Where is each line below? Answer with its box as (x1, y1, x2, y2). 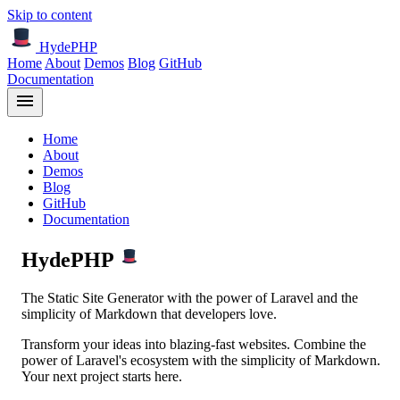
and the (313, 289, 358, 305)
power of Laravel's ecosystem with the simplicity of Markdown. (21, 352, 380, 368)
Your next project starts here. (21, 368, 182, 384)
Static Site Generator (47, 289, 163, 305)
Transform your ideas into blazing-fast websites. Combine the (21, 336, 366, 352)
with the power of (163, 289, 271, 305)
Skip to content (7, 7, 92, 22)
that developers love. (157, 305, 277, 321)
